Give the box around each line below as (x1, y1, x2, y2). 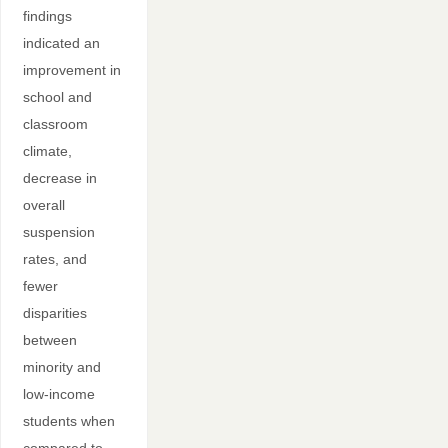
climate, (22, 143, 72, 160)
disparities (22, 305, 87, 322)
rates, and (22, 251, 87, 268)
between (22, 332, 77, 349)
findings (22, 8, 72, 25)
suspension (22, 224, 95, 241)
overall (22, 197, 65, 214)
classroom (22, 116, 88, 133)
